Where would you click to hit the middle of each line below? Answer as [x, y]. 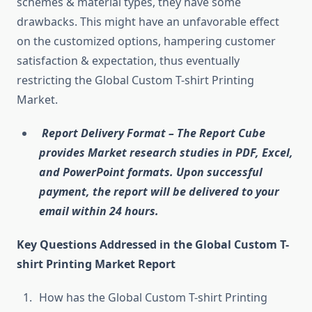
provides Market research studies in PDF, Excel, [166, 153]
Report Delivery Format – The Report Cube [152, 133]
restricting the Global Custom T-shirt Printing [135, 80]
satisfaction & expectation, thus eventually [128, 61]
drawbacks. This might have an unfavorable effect [148, 22]
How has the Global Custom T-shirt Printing [153, 298]
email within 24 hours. [99, 211]
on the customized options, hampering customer [146, 41]
